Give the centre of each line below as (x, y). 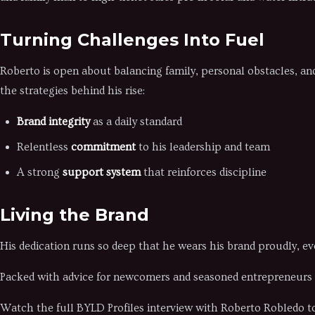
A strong (40, 172)
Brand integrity (53, 122)
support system (102, 172)
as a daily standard (136, 122)
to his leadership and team (203, 147)
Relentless (44, 147)
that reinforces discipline (204, 172)
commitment (103, 147)
